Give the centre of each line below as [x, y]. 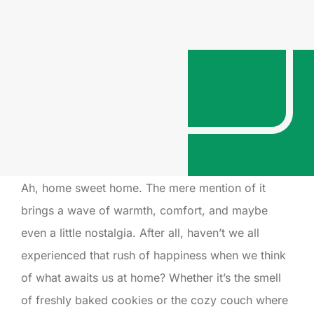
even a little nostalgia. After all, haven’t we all [140, 232]
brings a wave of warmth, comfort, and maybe [144, 210]
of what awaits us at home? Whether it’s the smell [151, 277]
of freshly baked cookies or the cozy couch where [155, 300]
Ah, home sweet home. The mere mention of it [143, 187]
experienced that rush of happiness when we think [153, 255]
